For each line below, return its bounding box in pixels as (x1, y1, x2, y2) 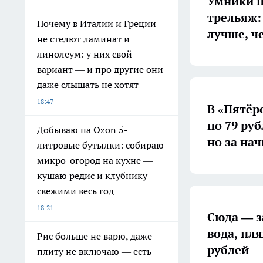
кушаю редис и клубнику (37, 170, 147, 181)
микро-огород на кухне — (37, 154, 153, 166)
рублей (207, 242, 249, 258)
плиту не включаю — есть (37, 245, 151, 257)
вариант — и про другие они (37, 63, 163, 75)
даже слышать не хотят (37, 79, 139, 90)
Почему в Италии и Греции (37, 18, 156, 29)
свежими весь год (37, 185, 114, 197)
